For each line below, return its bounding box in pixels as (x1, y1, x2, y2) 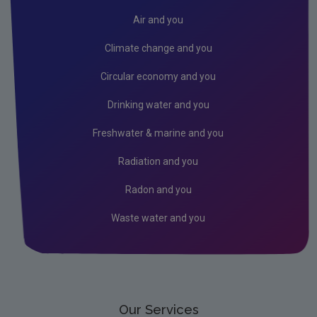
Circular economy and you (100, 70, 216, 82)
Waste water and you (111, 212, 205, 224)
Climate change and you (104, 42, 212, 54)
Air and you (133, 13, 183, 25)
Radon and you (125, 183, 192, 195)
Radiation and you (118, 155, 198, 167)
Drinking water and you (107, 98, 209, 110)
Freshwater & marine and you (93, 127, 224, 139)
